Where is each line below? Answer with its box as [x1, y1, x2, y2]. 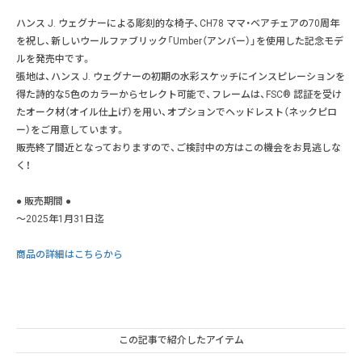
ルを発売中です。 [16, 53, 91, 65]
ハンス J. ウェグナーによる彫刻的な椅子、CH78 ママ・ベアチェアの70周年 [16, 17, 339, 29]
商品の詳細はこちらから [16, 248, 123, 260]
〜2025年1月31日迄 [16, 213, 104, 225]
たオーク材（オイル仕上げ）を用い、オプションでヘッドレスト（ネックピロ [16, 106, 337, 118]
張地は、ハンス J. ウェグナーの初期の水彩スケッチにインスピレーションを [16, 70, 345, 82]
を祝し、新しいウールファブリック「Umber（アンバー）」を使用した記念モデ [16, 35, 343, 47]
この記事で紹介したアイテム [118, 334, 244, 346]
